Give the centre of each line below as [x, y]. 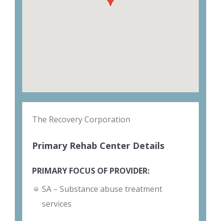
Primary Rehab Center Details [98, 146]
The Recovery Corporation [81, 120]
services [57, 204]
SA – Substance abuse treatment [102, 189]
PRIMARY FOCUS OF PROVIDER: [91, 171]
